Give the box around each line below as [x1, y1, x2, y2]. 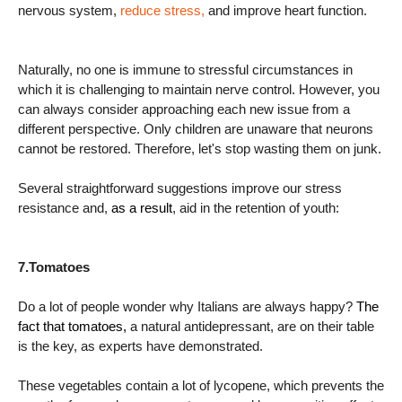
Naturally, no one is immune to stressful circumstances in [18, 62, 353, 77]
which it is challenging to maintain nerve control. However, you [18, 82, 380, 97]
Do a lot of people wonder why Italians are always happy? [18, 299, 356, 314]
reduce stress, [120, 3, 205, 18]
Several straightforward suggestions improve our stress [18, 180, 342, 196]
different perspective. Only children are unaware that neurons [18, 121, 373, 136]
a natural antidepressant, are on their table [130, 319, 374, 334]
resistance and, [18, 200, 111, 215]
